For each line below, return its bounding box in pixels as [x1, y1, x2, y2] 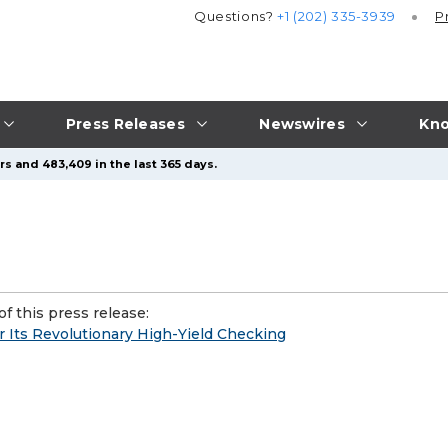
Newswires [259, 114, 345, 133]
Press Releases [65, 114, 185, 133]
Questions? [194, 8, 278, 25]
